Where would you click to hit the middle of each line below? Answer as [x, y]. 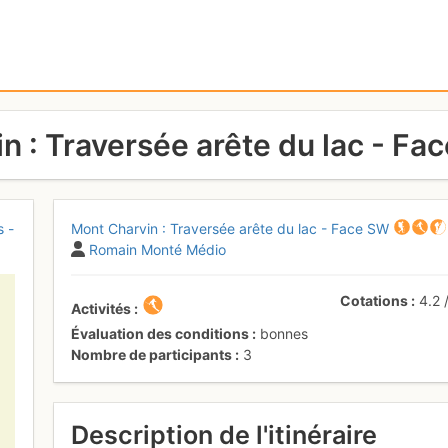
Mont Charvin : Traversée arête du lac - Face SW [230, 228]
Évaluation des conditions [160, 333]
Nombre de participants [152, 354]
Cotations [374, 300]
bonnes [284, 333]
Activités [101, 308]
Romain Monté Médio [158, 249]
